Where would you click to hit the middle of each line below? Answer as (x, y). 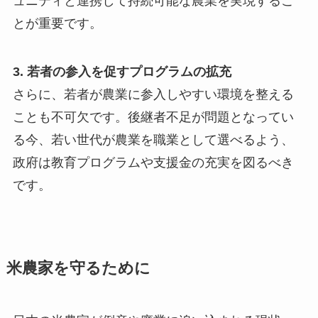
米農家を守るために (78, 268)
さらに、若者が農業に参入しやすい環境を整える (153, 94)
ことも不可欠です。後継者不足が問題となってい (153, 117)
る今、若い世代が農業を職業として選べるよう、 (153, 139)
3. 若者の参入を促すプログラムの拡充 (122, 71)
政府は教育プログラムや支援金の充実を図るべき (153, 162)
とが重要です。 (57, 24)
